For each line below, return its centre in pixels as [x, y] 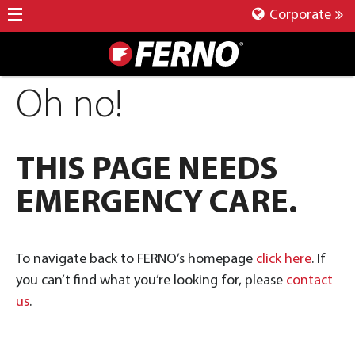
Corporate [299, 15]
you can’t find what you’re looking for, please [151, 281]
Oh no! [69, 107]
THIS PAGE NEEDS [147, 170]
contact [309, 281]
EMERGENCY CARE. [157, 204]
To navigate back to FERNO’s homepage [136, 259]
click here [284, 259]
